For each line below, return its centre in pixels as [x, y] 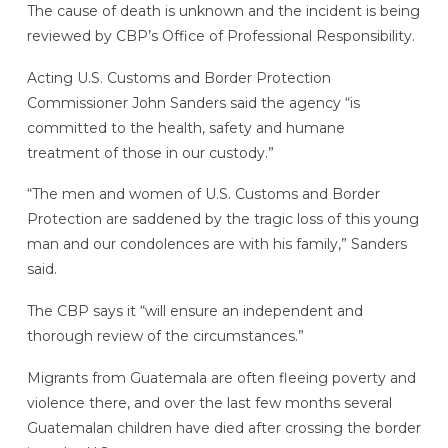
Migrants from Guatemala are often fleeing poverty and [221, 377]
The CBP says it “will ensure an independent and [194, 311]
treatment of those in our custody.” [150, 152]
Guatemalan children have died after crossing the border [223, 427]
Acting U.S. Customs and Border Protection [178, 77]
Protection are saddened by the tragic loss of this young [222, 219]
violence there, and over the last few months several [209, 402]
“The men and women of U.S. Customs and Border [203, 194]
